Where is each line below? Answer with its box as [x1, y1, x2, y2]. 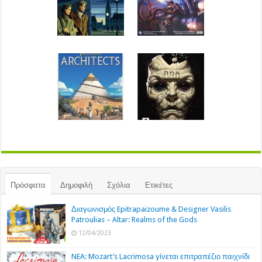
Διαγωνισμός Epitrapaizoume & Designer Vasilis [71, 205, 232, 214]
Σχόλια [107, 181, 131, 190]
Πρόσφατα [11, 181, 46, 190]
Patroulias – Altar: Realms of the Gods [71, 215, 198, 225]
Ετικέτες [145, 181, 173, 190]
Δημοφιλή [60, 181, 93, 190]
